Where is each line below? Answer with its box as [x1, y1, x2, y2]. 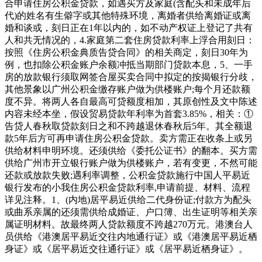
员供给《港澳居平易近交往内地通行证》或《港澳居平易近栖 [5, 231, 257, 242]
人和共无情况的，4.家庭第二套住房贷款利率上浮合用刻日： [5, 35, 255, 45]
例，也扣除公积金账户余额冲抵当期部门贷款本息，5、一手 [5, 59, 253, 70]
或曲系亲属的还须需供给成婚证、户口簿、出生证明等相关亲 [5, 206, 257, 217]
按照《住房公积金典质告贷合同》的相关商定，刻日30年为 [5, 47, 248, 57]
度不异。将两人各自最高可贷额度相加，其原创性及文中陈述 [5, 96, 257, 106]
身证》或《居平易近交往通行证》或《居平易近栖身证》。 [5, 243, 248, 254]
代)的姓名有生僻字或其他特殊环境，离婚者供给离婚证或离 [5, 10, 251, 20]
